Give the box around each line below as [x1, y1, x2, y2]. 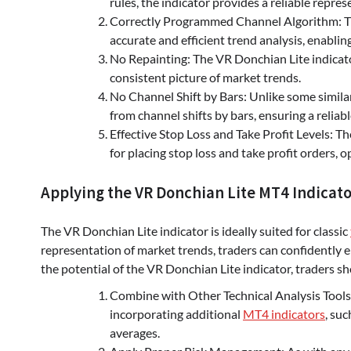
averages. [110, 324, 160, 340]
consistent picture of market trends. [110, 69, 301, 85]
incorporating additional [110, 306, 243, 321]
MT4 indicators [243, 306, 325, 321]
